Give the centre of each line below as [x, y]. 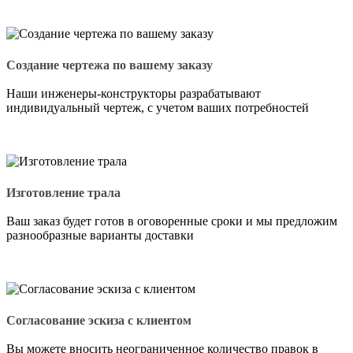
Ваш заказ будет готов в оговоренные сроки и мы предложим [172, 221]
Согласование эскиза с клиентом [99, 320]
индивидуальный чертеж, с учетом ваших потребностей [158, 107]
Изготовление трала [63, 192]
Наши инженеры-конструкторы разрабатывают [134, 93]
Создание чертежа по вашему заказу [110, 65]
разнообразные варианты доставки [100, 235]
